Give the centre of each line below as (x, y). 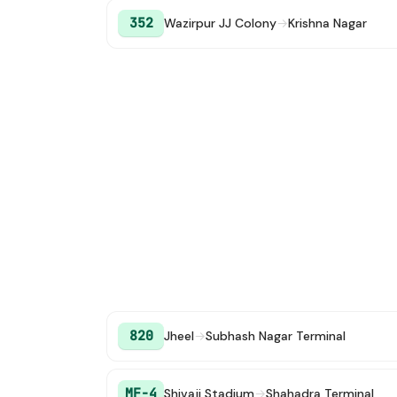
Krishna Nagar (327, 23)
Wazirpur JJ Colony (220, 23)
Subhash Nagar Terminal (276, 336)
